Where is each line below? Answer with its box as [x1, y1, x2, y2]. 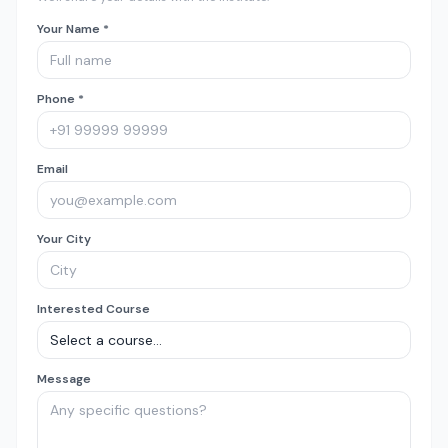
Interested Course [37, 301, 150, 317]
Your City [37, 231, 91, 247]
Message [37, 371, 91, 387]
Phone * [37, 91, 84, 107]
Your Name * [37, 21, 109, 37]
